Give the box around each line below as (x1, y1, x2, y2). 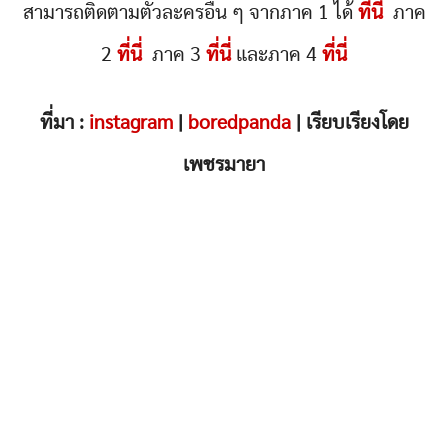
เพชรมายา (183, 155, 265, 176)
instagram (88, 113, 173, 134)
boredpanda (187, 113, 291, 134)
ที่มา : (39, 113, 89, 134)
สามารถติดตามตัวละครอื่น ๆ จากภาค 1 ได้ (22, 3, 358, 24)
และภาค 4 (231, 45, 322, 66)
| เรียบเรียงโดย (290, 113, 409, 134)
